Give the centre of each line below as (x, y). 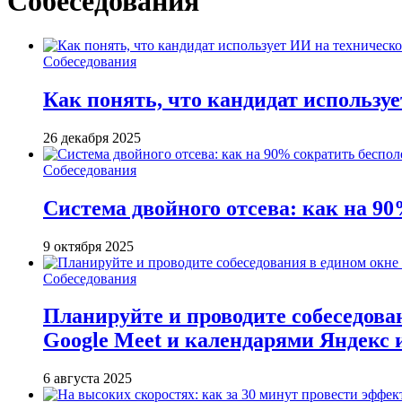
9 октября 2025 (88, 246)
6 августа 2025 (87, 379)
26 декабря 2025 (92, 137)
